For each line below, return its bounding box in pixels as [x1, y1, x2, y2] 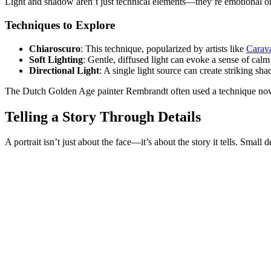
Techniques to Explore [5, 18, 115, 31]
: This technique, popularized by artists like [80, 43, 246, 54]
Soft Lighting [29, 54, 83, 65]
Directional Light [29, 65, 99, 76]
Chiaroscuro [29, 43, 80, 54]
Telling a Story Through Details [5, 108, 201, 125]
